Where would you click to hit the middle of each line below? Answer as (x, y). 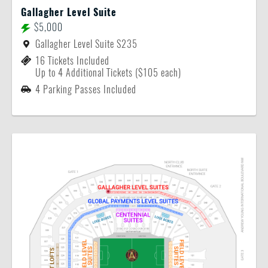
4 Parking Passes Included (86, 89)
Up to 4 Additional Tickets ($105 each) (108, 73)
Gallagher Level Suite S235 (86, 44)
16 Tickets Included (72, 61)
